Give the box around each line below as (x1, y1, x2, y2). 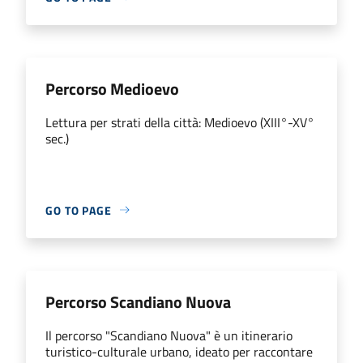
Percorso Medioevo (45, 75, 179, 101)
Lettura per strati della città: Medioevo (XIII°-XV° (45, 112, 314, 132)
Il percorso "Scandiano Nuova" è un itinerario (45, 325, 293, 345)
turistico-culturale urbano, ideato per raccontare (45, 341, 313, 361)
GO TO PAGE (45, 201, 112, 219)
